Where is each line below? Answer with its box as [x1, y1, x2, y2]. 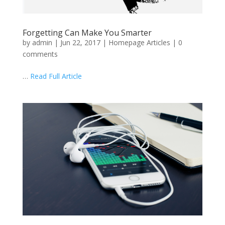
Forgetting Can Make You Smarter [22, 27, 152, 38]
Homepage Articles [108, 37, 170, 47]
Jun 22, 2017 [60, 37, 100, 47]
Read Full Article [30, 71, 82, 81]
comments [22, 49, 58, 59]
